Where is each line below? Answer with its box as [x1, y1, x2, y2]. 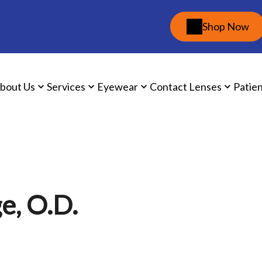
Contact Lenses [149, 80, 222, 93]
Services [46, 80, 85, 93]
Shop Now [202, 19, 249, 33]
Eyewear [96, 80, 138, 93]
